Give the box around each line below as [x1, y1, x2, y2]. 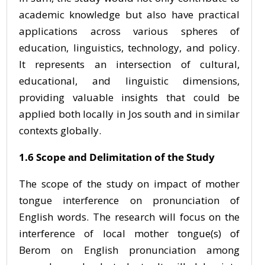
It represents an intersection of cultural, [19, 57, 240, 71]
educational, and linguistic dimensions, [19, 74, 240, 88]
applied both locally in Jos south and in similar [19, 107, 240, 121]
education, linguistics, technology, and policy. [19, 41, 240, 54]
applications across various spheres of [19, 24, 240, 38]
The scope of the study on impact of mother [19, 177, 240, 190]
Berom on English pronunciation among [19, 243, 240, 257]
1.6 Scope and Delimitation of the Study [19, 150, 215, 164]
